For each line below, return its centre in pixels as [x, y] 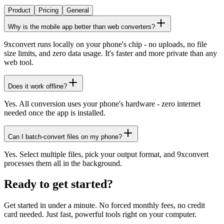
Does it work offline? [37, 86]
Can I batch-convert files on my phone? [65, 136]
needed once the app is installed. [55, 112]
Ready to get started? [58, 184]
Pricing [48, 10]
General [78, 10]
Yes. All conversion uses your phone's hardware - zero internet [102, 103]
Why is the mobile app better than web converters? [81, 26]
